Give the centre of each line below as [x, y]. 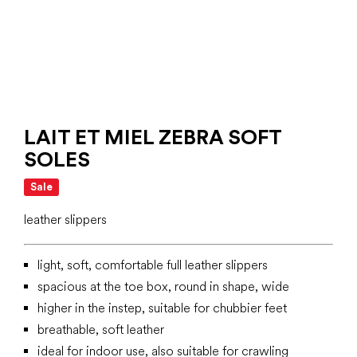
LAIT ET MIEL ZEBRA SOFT [153, 137]
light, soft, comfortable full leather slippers [153, 265]
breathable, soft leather [101, 330]
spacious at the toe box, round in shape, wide [163, 286]
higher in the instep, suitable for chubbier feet [162, 308]
